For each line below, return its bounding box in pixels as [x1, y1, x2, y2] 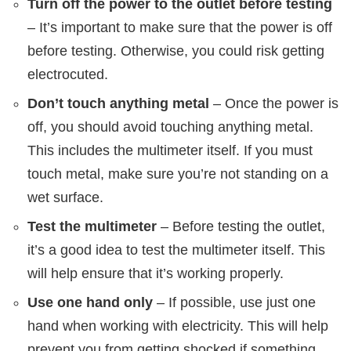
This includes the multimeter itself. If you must [27, 143, 313, 159]
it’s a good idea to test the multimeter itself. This [27, 242, 325, 259]
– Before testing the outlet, [157, 219, 325, 235]
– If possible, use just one [153, 295, 316, 311]
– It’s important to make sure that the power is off [27, 20, 332, 36]
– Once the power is [209, 96, 338, 112]
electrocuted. [27, 67, 108, 83]
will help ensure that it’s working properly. [27, 266, 284, 282]
